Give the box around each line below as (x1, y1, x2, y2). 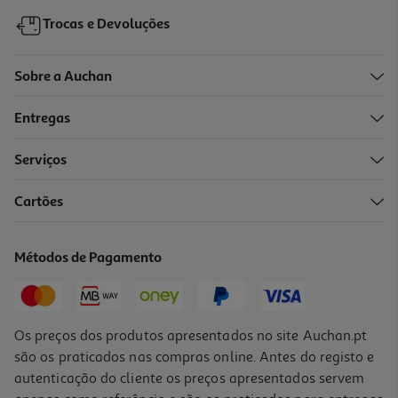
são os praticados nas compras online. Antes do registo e (14, 347, 375, 366)
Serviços (14, 153, 68, 168)
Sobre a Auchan (14, 69, 113, 84)
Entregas (14, 111, 71, 126)
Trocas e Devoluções (43, 18, 171, 33)
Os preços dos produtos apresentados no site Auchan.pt (14, 326, 368, 345)
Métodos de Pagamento (14, 251, 163, 266)
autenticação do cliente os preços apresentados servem (14, 369, 365, 387)
